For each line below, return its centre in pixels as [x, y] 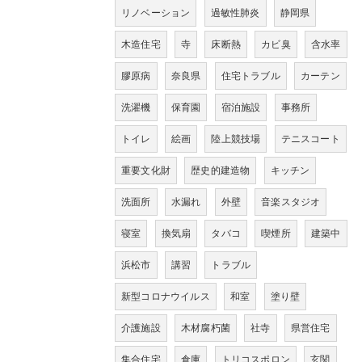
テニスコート [310, 139]
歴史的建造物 [221, 170]
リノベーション [156, 13]
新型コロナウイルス [166, 296]
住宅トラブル [250, 76]
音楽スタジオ [291, 202]
